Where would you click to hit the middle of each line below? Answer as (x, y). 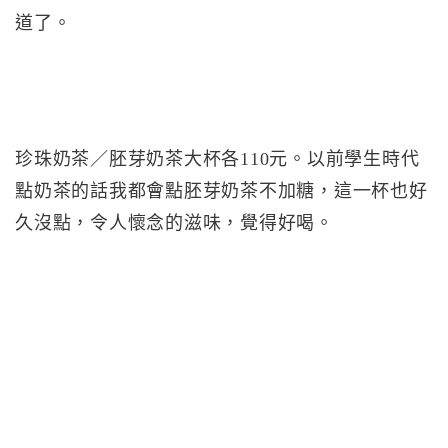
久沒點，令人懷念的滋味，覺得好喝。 (174, 223)
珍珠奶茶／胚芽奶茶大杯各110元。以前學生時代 (217, 159)
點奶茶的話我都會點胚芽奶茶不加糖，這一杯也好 (221, 191)
